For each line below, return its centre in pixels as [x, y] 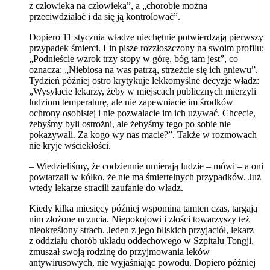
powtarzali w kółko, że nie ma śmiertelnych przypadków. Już [145, 177]
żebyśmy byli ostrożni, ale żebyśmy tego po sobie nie [130, 124]
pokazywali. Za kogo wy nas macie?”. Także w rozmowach [143, 135]
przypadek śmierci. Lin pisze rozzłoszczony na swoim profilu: [146, 48]
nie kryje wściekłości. [70, 146]
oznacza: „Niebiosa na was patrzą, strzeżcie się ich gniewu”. [143, 70]
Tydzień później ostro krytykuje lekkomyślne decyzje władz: [144, 81]
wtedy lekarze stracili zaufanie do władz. [106, 188]
